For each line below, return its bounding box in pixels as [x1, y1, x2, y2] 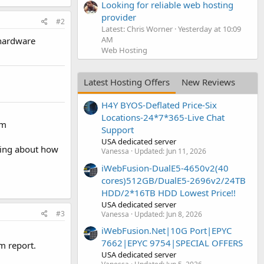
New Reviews [181, 75, 235, 88]
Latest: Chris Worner [101, 23, 173, 34]
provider [101, 11, 136, 23]
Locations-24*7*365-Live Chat [101, 111, 225, 124]
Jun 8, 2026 [166, 209, 202, 219]
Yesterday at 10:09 [178, 23, 241, 34]
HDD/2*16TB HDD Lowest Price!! [101, 186, 236, 199]
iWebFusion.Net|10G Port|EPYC [101, 224, 232, 236]
